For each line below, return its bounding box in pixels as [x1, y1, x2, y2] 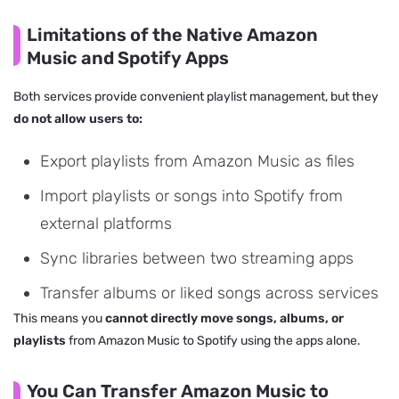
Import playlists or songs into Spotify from [40, 185, 343, 206]
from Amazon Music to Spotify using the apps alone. [66, 332, 361, 348]
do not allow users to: [13, 110, 142, 126]
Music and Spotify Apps [27, 46, 229, 69]
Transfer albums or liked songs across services [40, 282, 379, 303]
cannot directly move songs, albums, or [105, 310, 344, 326]
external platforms [40, 213, 172, 233]
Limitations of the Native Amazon [27, 23, 318, 45]
